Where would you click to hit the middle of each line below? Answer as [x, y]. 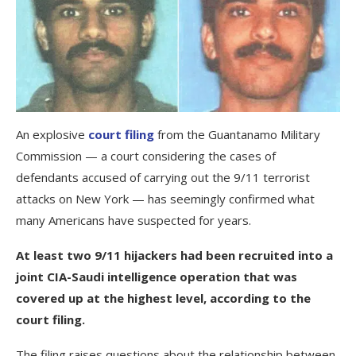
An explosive [52, 135]
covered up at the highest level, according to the [163, 298]
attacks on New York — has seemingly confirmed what [165, 199]
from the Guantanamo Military [237, 135]
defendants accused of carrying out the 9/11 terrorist [163, 178]
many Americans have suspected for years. [133, 221]
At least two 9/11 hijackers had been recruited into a [174, 255]
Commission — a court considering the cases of [146, 156]
